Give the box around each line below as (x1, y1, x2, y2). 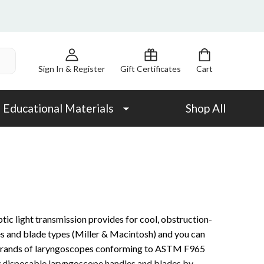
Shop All (186, 101, 226, 115)
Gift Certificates (120, 64, 181, 74)
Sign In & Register (38, 64, 105, 74)
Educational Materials (3, 101, 114, 115)
